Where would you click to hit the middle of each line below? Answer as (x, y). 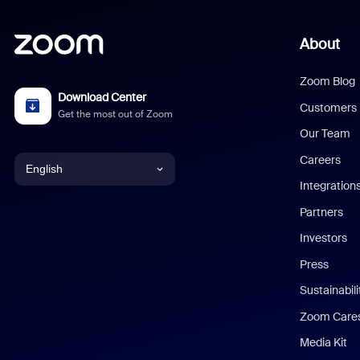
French (43, 319)
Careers (321, 160)
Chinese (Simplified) (75, 245)
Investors (324, 238)
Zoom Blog (328, 81)
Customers (329, 107)
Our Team (325, 133)
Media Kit (324, 342)
